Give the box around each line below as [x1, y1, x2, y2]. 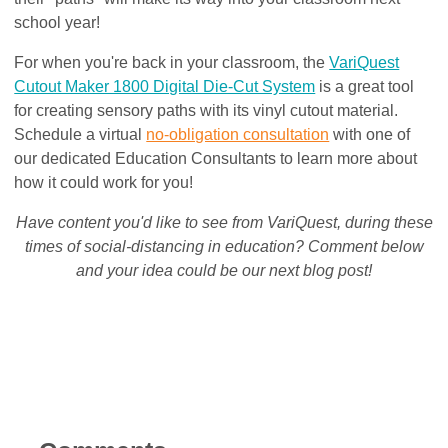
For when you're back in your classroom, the [14, 53, 330, 71]
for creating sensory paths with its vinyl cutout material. [14, 101, 399, 119]
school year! [14, 13, 101, 31]
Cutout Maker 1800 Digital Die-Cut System [14, 77, 316, 95]
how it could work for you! [14, 173, 194, 191]
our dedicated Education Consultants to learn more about [14, 149, 418, 167]
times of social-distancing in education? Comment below [24, 237, 424, 255]
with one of [329, 125, 411, 143]
